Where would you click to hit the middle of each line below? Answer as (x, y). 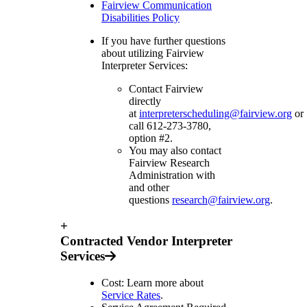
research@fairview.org (221, 199)
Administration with (172, 175)
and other (149, 187)
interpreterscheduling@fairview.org (216, 113)
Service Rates (131, 295)
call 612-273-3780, (170, 125)
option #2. (151, 138)
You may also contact (175, 150)
